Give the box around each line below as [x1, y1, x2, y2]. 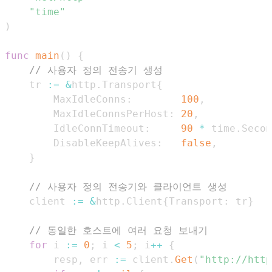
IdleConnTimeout [53, 123, 144, 135]
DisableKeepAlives [53, 137, 157, 149]
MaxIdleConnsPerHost [53, 108, 169, 120]
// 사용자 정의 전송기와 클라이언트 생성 [29, 181, 227, 193]
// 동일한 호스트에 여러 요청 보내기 [29, 225, 208, 237]
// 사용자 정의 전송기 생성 [29, 64, 163, 76]
